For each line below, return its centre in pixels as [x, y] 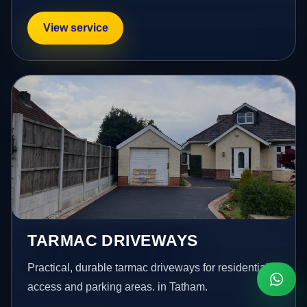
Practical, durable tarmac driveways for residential [148, 267]
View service [75, 27]
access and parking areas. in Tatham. [118, 286]
